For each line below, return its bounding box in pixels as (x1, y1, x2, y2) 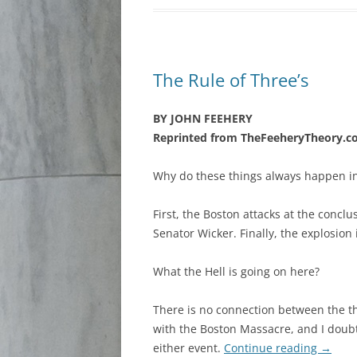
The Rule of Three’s (153, 68, 308, 92)
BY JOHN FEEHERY (153, 111, 253, 126)
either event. (153, 340, 224, 355)
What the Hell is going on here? (153, 264, 320, 279)
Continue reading (224, 340, 320, 355)
